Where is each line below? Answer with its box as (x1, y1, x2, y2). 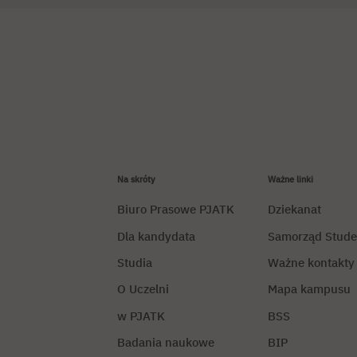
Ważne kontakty (267, 255, 355, 271)
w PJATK (116, 308, 165, 324)
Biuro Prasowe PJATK (116, 202, 234, 218)
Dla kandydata (116, 228, 195, 244)
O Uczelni (116, 281, 169, 297)
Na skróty (116, 173, 155, 185)
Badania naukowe (116, 335, 214, 351)
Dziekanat (267, 202, 321, 218)
